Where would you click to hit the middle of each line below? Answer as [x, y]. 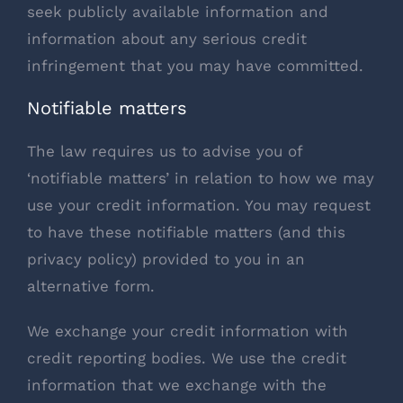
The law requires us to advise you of [165, 152]
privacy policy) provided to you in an [166, 260]
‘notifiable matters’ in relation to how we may [201, 179]
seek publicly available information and [178, 11]
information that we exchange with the [177, 385]
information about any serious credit [167, 38]
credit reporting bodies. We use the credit [187, 358]
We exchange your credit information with [188, 331]
